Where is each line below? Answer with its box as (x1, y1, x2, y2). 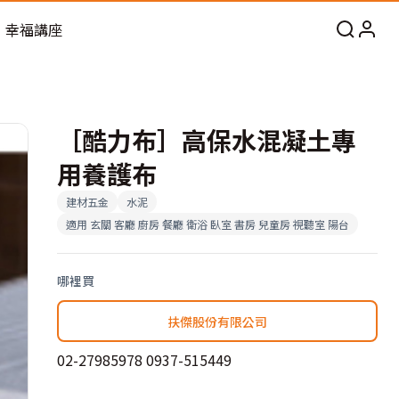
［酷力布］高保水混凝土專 (57, 122, 356, 158)
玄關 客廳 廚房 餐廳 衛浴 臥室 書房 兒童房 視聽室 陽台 (90, 216, 349, 232)
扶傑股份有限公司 (167, 312, 267, 330)
